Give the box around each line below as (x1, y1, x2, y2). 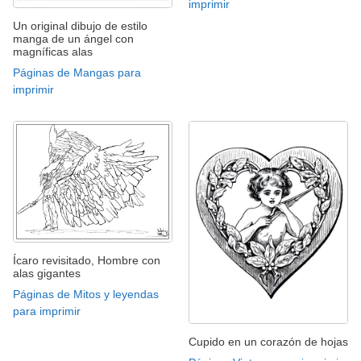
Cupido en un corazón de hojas (189, 334, 348, 348)
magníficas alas (13, 45, 93, 59)
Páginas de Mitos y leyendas (13, 287, 159, 301)
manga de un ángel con (13, 32, 134, 46)
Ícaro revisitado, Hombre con (13, 253, 160, 267)
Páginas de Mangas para (13, 66, 141, 80)
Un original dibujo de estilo (13, 19, 147, 33)
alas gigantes (13, 266, 81, 280)
